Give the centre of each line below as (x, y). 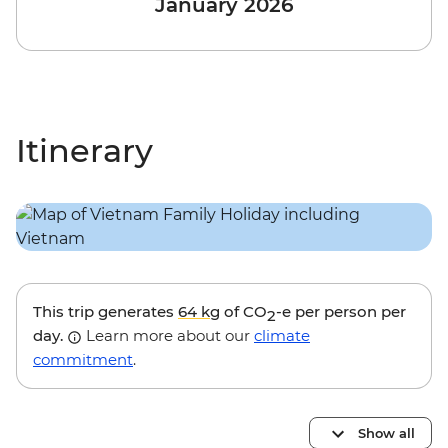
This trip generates (105, 312)
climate (282, 336)
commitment (83, 360)
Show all (386, 432)
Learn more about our (168, 336)
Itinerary (84, 151)
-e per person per (341, 312)
